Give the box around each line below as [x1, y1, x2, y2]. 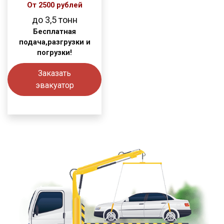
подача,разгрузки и [18, 38, 90, 47]
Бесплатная [33, 27, 76, 36]
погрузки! [37, 48, 72, 57]
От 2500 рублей [26, 1, 82, 10]
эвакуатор [35, 80, 74, 90]
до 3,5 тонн [31, 14, 77, 25]
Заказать [38, 68, 71, 78]
